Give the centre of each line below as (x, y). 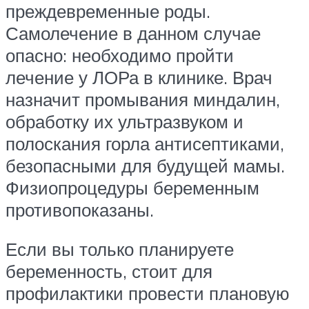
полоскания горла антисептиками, (145, 143)
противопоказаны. (80, 209)
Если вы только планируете (120, 249)
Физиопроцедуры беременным (132, 187)
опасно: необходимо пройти (120, 55)
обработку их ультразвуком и (124, 121)
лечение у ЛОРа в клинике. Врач (139, 77)
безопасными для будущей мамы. (145, 165)
